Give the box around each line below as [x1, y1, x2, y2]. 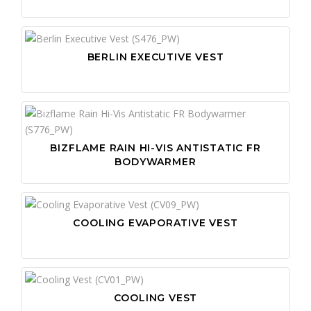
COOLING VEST [113, 291, 198, 304]
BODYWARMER [115, 155, 196, 168]
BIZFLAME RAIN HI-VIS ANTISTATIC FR [50, 141, 261, 154]
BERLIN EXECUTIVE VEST [87, 50, 224, 63]
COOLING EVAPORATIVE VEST [73, 216, 238, 229]
